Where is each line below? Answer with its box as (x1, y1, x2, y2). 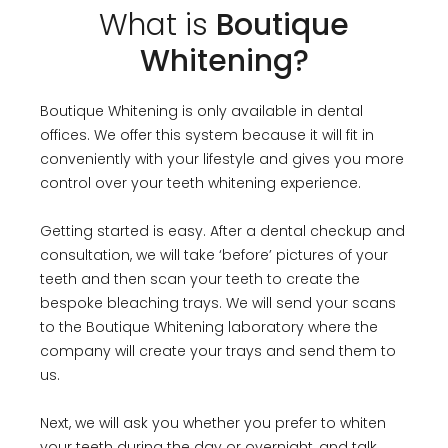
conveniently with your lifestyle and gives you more (40, 148, 404, 169)
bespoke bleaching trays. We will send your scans (40, 292, 396, 313)
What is (99, 3, 216, 46)
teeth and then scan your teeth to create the (40, 268, 360, 289)
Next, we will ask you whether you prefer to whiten (40, 412, 386, 433)
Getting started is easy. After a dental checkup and (40, 220, 405, 241)
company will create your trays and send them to (40, 340, 396, 361)
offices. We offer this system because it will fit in (40, 124, 374, 145)
